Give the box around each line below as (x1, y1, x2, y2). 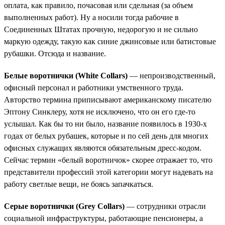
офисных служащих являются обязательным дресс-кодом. (4, 143, 201, 152)
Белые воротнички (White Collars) (4, 71, 128, 80)
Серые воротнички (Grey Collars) (4, 201, 125, 210)
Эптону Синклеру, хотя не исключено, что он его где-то (4, 107, 195, 116)
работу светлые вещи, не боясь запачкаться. (4, 179, 153, 188)
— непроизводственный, (128, 71, 215, 80)
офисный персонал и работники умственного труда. (4, 83, 183, 92)
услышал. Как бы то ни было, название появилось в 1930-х (4, 119, 207, 128)
